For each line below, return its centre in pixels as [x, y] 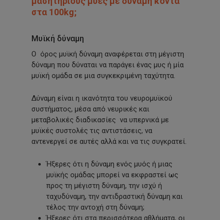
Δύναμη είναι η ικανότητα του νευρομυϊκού [102, 98]
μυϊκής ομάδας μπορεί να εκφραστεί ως [112, 175]
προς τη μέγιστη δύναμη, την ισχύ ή [104, 186]
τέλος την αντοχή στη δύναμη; [96, 207]
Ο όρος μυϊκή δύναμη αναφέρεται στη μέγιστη [108, 54]
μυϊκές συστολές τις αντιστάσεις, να [92, 131]
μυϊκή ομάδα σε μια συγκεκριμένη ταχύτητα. [104, 76]
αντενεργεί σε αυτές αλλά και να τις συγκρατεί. [109, 142]
